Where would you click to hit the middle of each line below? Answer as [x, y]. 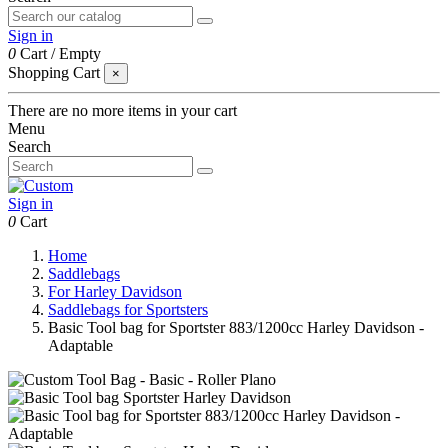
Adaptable [80, 345]
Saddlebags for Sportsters [128, 309]
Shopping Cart [54, 72]
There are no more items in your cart [122, 110]
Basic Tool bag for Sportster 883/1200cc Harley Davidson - [236, 327]
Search [29, 146]
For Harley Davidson [115, 291]
